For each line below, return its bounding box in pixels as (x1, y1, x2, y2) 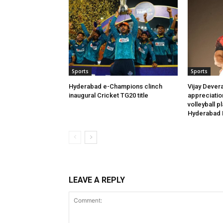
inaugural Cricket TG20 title (69, 91, 148, 99)
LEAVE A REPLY (69, 175, 125, 185)
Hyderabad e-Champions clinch (69, 82, 162, 90)
